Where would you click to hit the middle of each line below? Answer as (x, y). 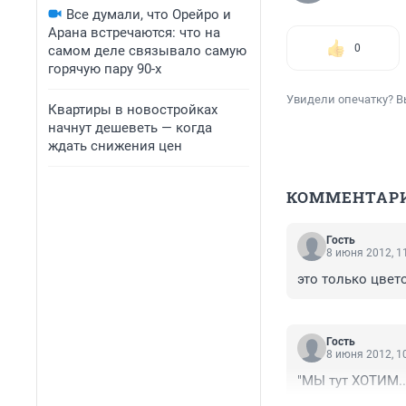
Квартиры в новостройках (133, 110)
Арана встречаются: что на (134, 33)
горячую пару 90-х (105, 69)
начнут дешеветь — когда (130, 128)
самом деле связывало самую (147, 51)
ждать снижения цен (115, 146)
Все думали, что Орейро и (149, 14)
